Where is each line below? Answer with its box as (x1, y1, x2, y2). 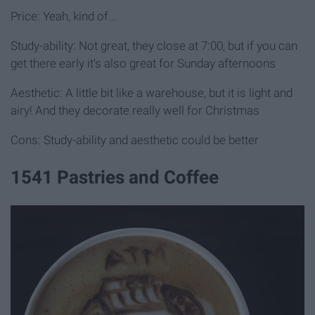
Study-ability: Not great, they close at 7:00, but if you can (11, 38, 297, 53)
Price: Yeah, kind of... (11, 8, 117, 23)
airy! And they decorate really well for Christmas (11, 103, 259, 117)
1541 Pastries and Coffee (11, 166, 219, 188)
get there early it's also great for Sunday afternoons (11, 56, 276, 70)
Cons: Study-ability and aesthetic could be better (11, 132, 259, 147)
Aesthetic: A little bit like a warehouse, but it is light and (11, 85, 292, 100)
